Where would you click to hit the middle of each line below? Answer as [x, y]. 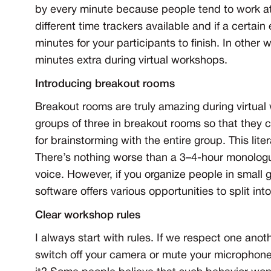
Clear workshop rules [88, 216]
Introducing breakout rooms [105, 84]
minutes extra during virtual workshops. [131, 61]
